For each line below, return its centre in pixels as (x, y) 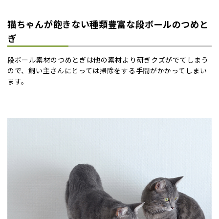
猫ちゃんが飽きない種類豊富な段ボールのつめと (108, 24)
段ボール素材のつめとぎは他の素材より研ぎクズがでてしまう (108, 60)
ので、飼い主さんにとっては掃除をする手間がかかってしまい (107, 70)
